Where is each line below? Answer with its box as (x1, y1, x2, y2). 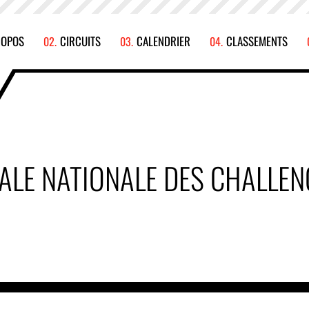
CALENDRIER (137, 32, 190, 50)
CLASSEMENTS (226, 32, 288, 50)
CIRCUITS (60, 32, 101, 50)
